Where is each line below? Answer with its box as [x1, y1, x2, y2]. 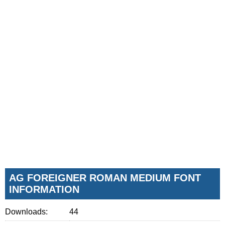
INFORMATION [9, 183, 79, 195]
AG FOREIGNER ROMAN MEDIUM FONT [9, 172, 201, 183]
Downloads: [5, 207, 48, 216]
